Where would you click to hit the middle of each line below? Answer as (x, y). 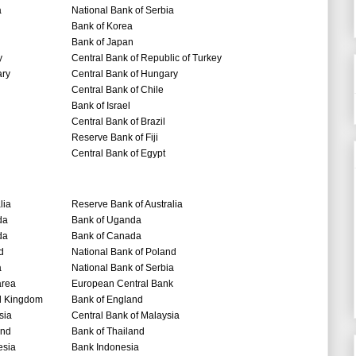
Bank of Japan (103, 43)
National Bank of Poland (124, 252)
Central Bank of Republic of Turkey (147, 58)
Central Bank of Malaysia (126, 316)
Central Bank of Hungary (125, 74)
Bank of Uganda (106, 221)
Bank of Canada (106, 236)
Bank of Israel (101, 106)
